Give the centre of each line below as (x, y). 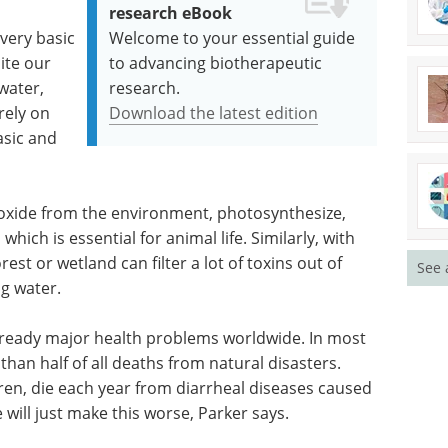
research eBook (171, 13)
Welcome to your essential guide (232, 38)
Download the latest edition (214, 113)
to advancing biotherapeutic (216, 63)
